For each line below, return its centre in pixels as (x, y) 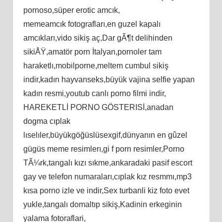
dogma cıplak (47, 121)
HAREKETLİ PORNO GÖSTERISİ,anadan (98, 107)
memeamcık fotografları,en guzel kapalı (92, 24)
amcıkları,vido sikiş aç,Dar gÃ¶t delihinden (98, 38)
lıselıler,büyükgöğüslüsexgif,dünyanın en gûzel (105, 135)
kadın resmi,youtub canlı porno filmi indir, (94, 93)
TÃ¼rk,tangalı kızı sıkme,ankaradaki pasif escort (108, 163)
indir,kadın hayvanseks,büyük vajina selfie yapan (109, 79)
